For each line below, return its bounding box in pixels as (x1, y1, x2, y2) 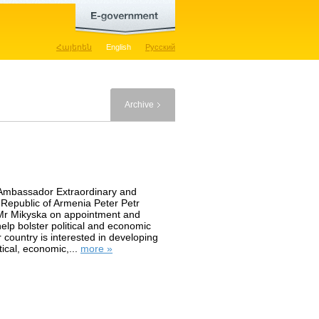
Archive (125, 100, 154, 110)
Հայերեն (56, 43, 92, 51)
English (106, 43, 131, 51)
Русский (145, 43, 175, 51)
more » (80, 243, 113, 254)
